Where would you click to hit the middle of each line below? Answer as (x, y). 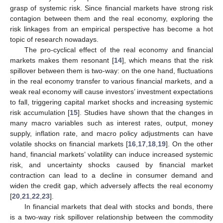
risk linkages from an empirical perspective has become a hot (111, 29)
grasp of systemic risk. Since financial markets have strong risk (111, 8)
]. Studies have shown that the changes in (146, 112)
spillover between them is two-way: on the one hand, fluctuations (111, 70)
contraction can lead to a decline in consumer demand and (111, 175)
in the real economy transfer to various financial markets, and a (111, 81)
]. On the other (189, 144)
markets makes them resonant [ (62, 60)
